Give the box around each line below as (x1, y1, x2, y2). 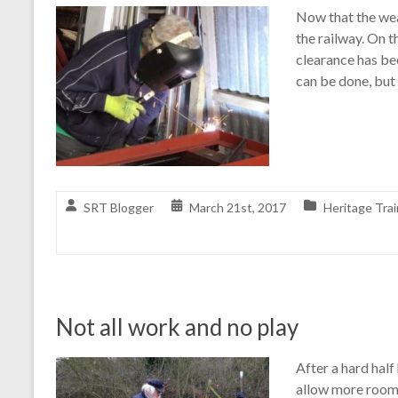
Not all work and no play (56, 313, 298, 342)
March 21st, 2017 (189, 200, 286, 216)
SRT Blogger (84, 200, 154, 216)
